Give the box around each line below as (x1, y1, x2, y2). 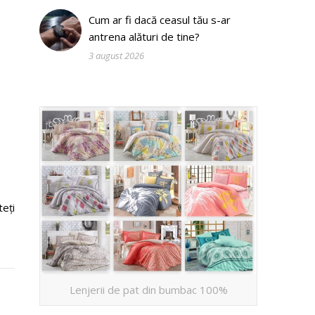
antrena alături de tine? (89, 30, 200, 44)
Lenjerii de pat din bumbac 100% (69, 282, 228, 297)
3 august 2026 (89, 49, 144, 62)
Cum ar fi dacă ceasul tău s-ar (89, 13, 231, 27)
